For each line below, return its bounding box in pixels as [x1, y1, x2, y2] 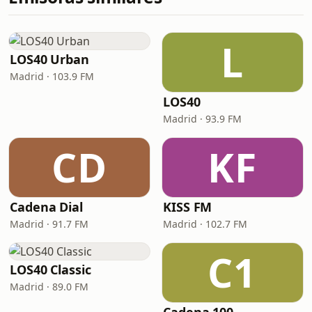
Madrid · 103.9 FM [10, 70, 94, 83]
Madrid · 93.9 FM [163, 112, 242, 125]
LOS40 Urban [10, 51, 90, 68]
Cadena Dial [10, 198, 84, 215]
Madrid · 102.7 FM [163, 217, 247, 231]
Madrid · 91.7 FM [10, 217, 88, 231]
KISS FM [163, 198, 212, 215]
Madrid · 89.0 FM [10, 280, 88, 293]
